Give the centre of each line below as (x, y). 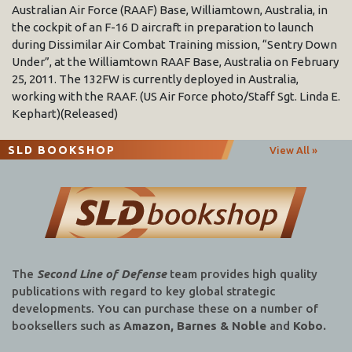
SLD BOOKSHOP (62, 150)
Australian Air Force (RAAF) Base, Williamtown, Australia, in (170, 9)
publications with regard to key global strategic (143, 291)
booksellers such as (68, 326)
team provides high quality (242, 274)
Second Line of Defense (102, 274)
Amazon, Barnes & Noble (195, 326)
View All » (293, 150)
